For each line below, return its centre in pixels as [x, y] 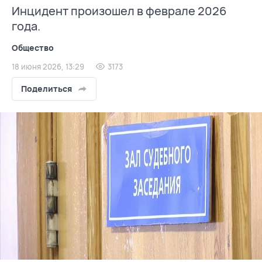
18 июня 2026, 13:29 [48, 67]
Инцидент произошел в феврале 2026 [119, 11]
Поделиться [46, 89]
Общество [33, 48]
